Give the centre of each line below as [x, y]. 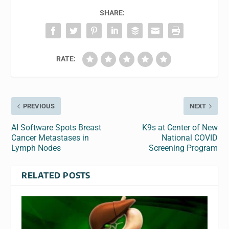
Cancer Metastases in [50, 138]
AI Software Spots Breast [56, 128]
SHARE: [112, 13]
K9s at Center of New [180, 128]
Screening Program [183, 148]
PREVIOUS [39, 106]
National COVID [189, 138]
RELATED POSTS [56, 176]
